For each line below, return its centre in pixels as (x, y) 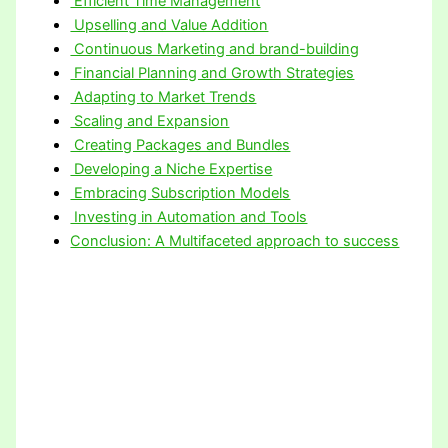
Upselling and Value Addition (169, 24)
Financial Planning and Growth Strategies (212, 72)
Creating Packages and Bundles (180, 144)
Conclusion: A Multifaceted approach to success (235, 240)
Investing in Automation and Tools (189, 216)
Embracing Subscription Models (180, 192)
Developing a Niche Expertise (171, 168)
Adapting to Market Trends (163, 96)
